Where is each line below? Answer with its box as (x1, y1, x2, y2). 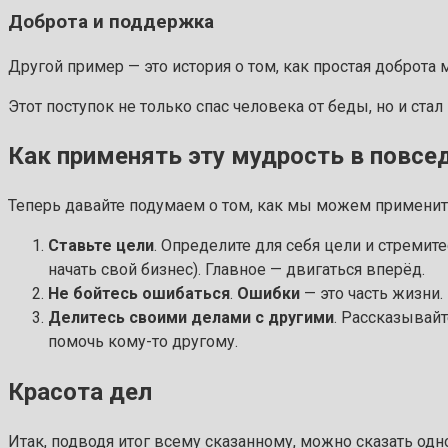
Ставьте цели (48, 236, 154, 256)
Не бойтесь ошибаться (48, 284, 230, 304)
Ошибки (237, 284, 300, 304)
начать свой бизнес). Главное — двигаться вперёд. (48, 260, 425, 280)
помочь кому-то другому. (48, 332, 238, 352)
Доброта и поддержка (8, 10, 214, 33)
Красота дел (8, 378, 152, 407)
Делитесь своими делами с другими (48, 308, 334, 328)
